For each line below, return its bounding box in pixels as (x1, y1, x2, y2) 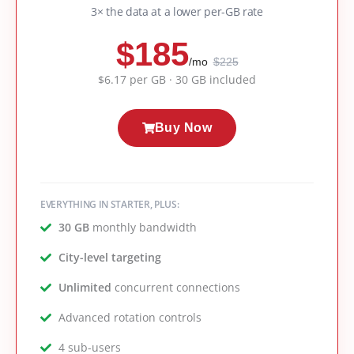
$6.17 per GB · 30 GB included (98, 72, 256, 88)
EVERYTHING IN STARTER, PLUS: (40, 198, 179, 212)
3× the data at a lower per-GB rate (91, 4, 263, 20)
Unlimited (58, 280, 111, 296)
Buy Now (154, 121, 213, 135)
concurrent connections (111, 280, 240, 296)
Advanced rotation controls (58, 310, 201, 326)
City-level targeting (58, 250, 161, 265)
